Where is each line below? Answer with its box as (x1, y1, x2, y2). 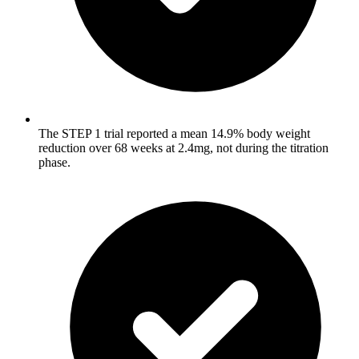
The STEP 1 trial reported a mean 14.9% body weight (38, 126, 310, 140)
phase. (38, 155, 71, 169)
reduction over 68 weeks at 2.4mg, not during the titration (38, 140, 329, 155)
